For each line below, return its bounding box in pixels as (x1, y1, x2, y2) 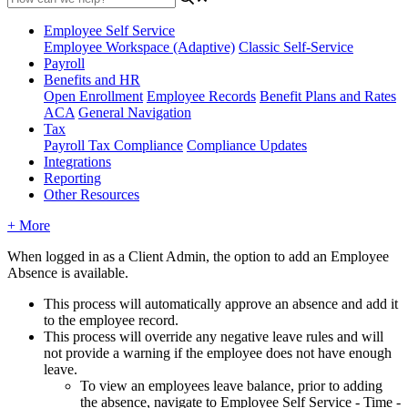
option (234, 248, 270, 264)
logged (46, 248, 85, 264)
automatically (145, 295, 221, 311)
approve (225, 295, 271, 311)
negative (220, 328, 269, 344)
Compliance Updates (187, 137, 307, 153)
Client (128, 248, 163, 264)
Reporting (44, 169, 101, 186)
